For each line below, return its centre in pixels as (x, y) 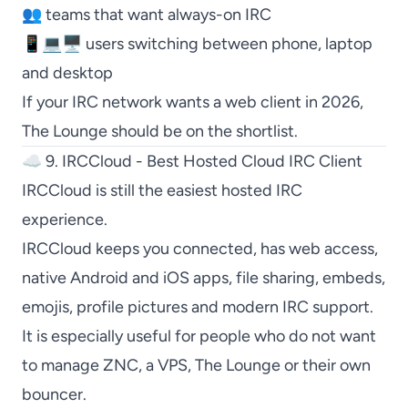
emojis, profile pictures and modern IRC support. (198, 307)
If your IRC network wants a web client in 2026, (193, 102)
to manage (62, 365)
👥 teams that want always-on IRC (147, 15)
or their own (326, 365)
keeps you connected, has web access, (235, 249)
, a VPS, (167, 365)
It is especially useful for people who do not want (199, 336)
